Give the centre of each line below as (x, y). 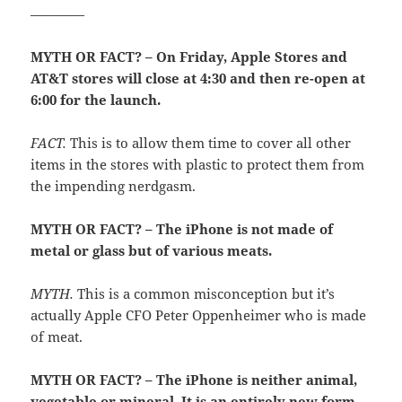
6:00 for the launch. (96, 100)
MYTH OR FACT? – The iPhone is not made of (182, 229)
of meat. (57, 337)
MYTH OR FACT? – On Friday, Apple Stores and (189, 57)
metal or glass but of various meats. (152, 251)
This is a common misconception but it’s (205, 294)
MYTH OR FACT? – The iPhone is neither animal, (194, 380)
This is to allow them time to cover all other (209, 143)
